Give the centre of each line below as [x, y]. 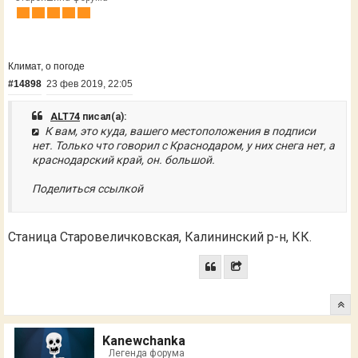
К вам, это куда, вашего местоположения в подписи [179, 131]
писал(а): [103, 117]
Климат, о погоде [46, 67]
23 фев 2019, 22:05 [89, 84]
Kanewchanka [144, 341]
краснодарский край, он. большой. [123, 160]
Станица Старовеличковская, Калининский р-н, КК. [160, 237]
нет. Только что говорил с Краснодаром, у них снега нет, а [183, 146]
